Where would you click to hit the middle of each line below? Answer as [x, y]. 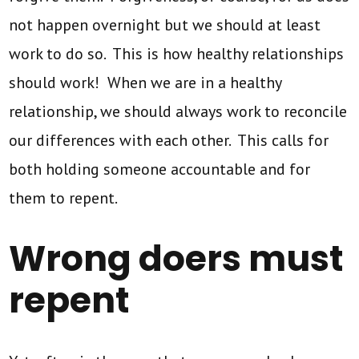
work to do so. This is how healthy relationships [177, 53]
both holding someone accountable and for [160, 169]
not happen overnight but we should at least [165, 24]
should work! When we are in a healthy [145, 82]
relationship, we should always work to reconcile [178, 111]
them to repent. [64, 198]
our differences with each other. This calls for [169, 140]
